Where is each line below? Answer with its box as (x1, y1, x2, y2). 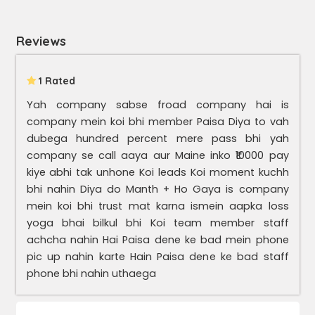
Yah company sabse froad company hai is (26, 98, 289, 112)
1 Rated (35, 75, 75, 87)
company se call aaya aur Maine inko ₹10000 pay (26, 148, 289, 162)
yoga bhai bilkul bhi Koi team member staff (26, 216, 289, 230)
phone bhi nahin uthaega (26, 266, 156, 281)
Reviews (15, 33, 66, 49)
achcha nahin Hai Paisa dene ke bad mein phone (26, 233, 289, 247)
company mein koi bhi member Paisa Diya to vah (26, 115, 289, 129)
